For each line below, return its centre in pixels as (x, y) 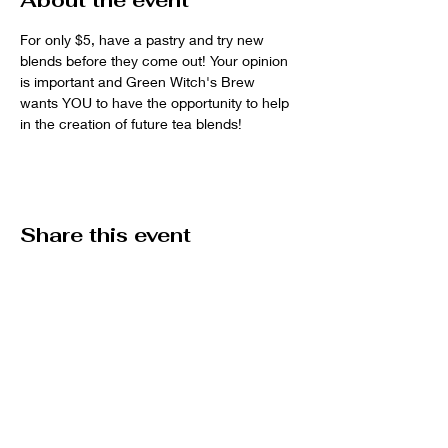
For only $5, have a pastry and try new (144, 40)
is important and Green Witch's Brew (139, 82)
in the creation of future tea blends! (133, 124)
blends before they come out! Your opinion (156, 61)
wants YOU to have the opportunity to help (156, 103)
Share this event (105, 235)
